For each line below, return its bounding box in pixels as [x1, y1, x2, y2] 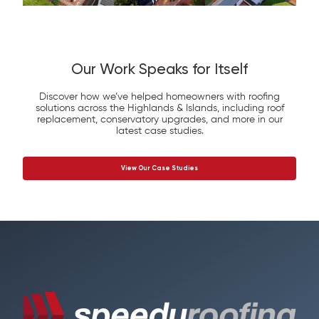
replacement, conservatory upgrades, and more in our [36, 114, 283, 125]
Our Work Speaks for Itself [71, 62, 248, 78]
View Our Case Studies [121, 164, 198, 172]
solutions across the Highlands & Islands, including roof [35, 103, 284, 113]
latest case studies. [115, 125, 204, 136]
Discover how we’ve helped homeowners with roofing [39, 91, 280, 102]
